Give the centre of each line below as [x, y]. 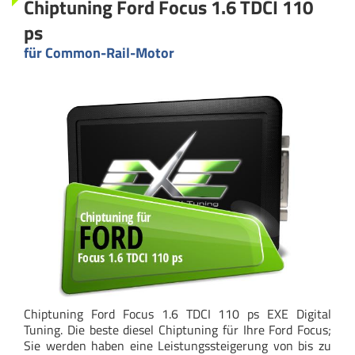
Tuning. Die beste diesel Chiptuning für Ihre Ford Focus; [177, 329]
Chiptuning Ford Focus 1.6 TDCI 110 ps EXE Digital [177, 313]
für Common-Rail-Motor [99, 52]
